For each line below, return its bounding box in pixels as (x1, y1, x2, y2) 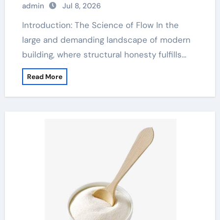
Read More (27, 72, 62, 81)
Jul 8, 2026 (62, 1, 101, 11)
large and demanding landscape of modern (22, 34, 191, 45)
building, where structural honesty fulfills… (22, 49, 187, 60)
